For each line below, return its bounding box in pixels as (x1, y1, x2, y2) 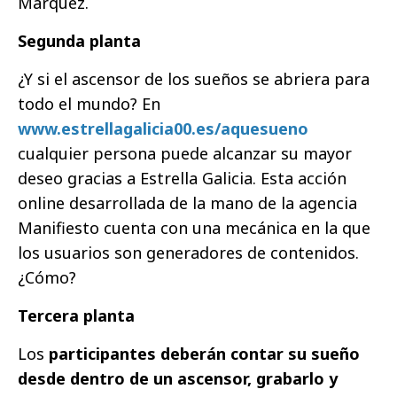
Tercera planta (18, 305, 135, 327)
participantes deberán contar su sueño (49, 343, 360, 365)
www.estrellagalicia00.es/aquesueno (18, 118, 308, 140)
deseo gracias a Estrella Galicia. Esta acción (18, 167, 346, 190)
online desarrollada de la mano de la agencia (18, 192, 357, 214)
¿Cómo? (18, 267, 76, 289)
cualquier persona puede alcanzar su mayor (18, 143, 352, 165)
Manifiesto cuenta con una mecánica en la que (18, 217, 370, 239)
